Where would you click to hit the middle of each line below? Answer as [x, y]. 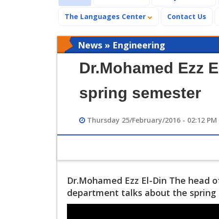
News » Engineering [121, 45]
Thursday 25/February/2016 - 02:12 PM [151, 120]
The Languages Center [106, 16]
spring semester [140, 93]
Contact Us [187, 16]
